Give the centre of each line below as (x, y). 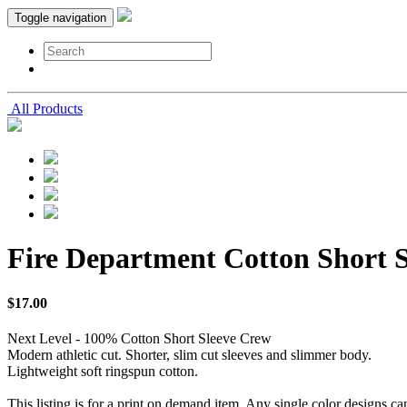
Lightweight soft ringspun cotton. (103, 372)
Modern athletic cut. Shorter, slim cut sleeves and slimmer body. (189, 355)
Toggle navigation (60, 18)
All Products (45, 109)
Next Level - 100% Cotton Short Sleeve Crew (139, 339)
